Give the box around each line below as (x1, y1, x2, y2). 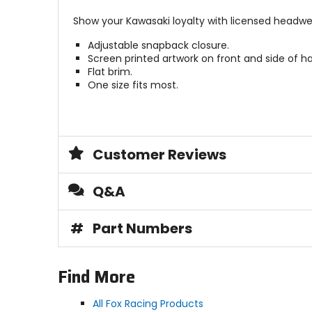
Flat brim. (87, 65, 132, 79)
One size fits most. (87, 78, 178, 93)
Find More (57, 264, 135, 291)
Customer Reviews (92, 145, 226, 165)
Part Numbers (92, 219, 192, 239)
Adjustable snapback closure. (87, 38, 229, 53)
